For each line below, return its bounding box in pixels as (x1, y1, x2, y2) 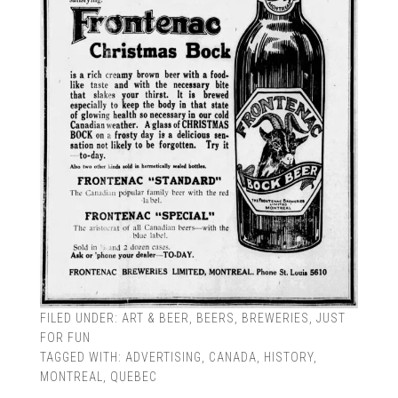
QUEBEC (109, 369, 157, 384)
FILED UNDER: (39, 310, 122, 325)
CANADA (208, 349, 257, 364)
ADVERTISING (124, 349, 202, 364)
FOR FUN (39, 330, 91, 345)
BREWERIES (241, 310, 309, 325)
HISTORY (263, 349, 314, 364)
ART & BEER (121, 310, 189, 325)
